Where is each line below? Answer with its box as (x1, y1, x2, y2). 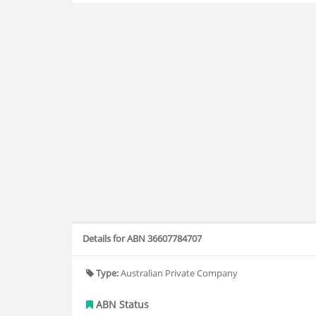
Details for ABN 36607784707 (83, 232, 202, 245)
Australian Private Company (119, 267, 238, 279)
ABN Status (93, 298, 149, 311)
